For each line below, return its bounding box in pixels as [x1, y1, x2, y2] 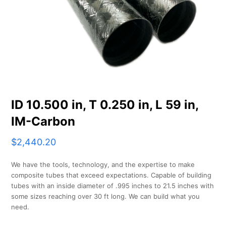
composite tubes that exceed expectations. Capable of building [11, 171, 212, 180]
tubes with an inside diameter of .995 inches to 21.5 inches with [11, 182, 214, 190]
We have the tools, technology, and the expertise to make [11, 160, 195, 169]
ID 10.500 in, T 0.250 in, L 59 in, [11, 97, 199, 112]
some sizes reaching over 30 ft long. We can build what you [11, 192, 200, 201]
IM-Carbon [11, 114, 76, 129]
